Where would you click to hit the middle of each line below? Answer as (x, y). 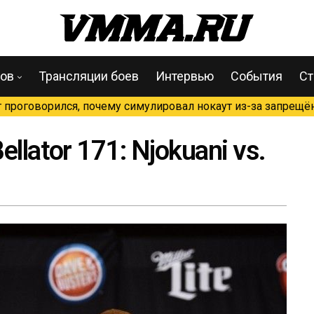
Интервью (185, 76)
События (257, 76)
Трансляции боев (89, 76)
